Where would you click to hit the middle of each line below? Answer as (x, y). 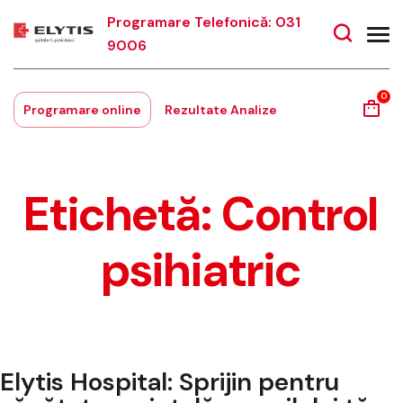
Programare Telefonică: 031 (204, 22)
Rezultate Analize (221, 110)
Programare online (82, 110)
